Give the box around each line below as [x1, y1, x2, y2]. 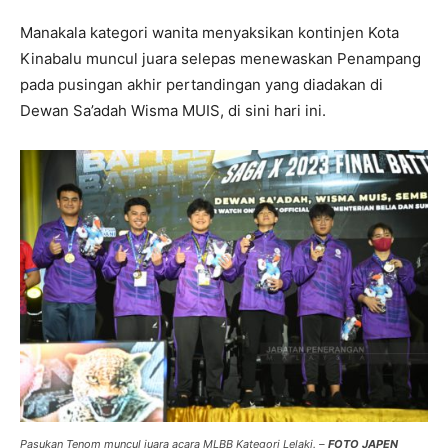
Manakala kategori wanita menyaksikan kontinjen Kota [20, 23, 399, 43]
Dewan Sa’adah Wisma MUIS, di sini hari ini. [20, 101, 326, 121]
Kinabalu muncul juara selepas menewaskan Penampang [20, 49, 421, 69]
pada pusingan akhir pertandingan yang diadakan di [20, 75, 383, 95]
